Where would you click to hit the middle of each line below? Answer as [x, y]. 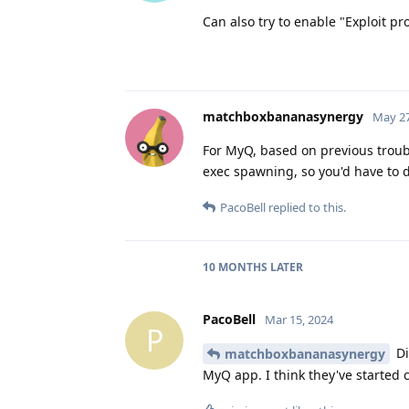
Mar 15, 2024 [299, 319]
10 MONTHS [235, 267]
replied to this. [306, 207]
